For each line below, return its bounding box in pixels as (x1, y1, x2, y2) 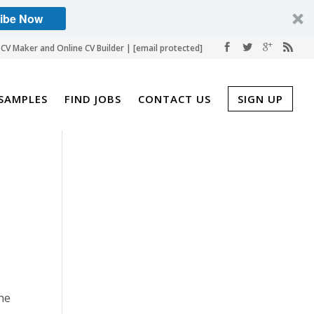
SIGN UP (238, 92, 284, 107)
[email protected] (133, 42, 203, 54)
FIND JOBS (64, 92, 122, 107)
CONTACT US (138, 92, 212, 107)
